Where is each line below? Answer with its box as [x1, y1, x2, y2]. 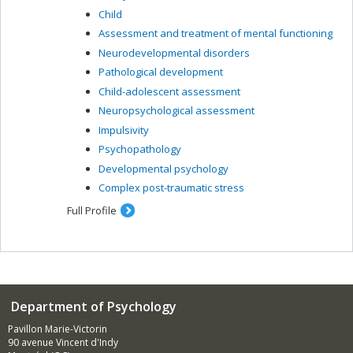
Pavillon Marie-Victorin [8, 322, 107, 336]
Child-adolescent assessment [98, 84, 240, 98]
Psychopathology [98, 142, 181, 156]
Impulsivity [98, 122, 149, 137]
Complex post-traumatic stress [98, 180, 244, 195]
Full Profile [67, 203, 117, 217]
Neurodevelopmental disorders [98, 45, 250, 60]
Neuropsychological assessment [98, 103, 255, 117]
